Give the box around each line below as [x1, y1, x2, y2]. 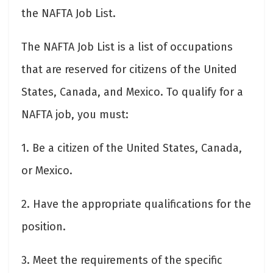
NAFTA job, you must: [21, 107, 129, 121]
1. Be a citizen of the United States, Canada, [21, 141, 242, 155]
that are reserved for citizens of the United [21, 62, 237, 76]
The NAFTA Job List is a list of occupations [21, 40, 233, 54]
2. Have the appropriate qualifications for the [21, 197, 251, 211]
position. [21, 219, 66, 233]
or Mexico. [21, 163, 73, 177]
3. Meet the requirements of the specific [21, 253, 222, 267]
